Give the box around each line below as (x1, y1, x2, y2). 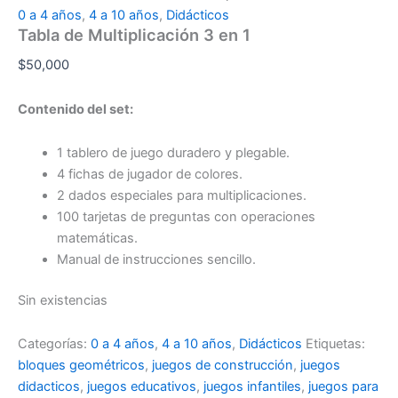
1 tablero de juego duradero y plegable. (56, 145, 290, 162)
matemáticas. (56, 230, 138, 247)
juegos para (308, 378, 378, 395)
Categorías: (18, 336, 91, 353)
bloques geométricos (18, 357, 145, 374)
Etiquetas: (306, 336, 365, 353)
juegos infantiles (203, 378, 301, 395)
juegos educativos (87, 378, 196, 395)
